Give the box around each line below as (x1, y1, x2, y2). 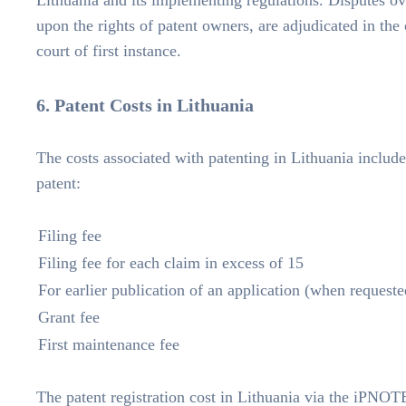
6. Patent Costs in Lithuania (36, 95, 254, 116)
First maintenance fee (38, 335, 179, 354)
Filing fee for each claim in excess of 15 (38, 254, 304, 273)
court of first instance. (36, 42, 181, 61)
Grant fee (38, 308, 100, 327)
